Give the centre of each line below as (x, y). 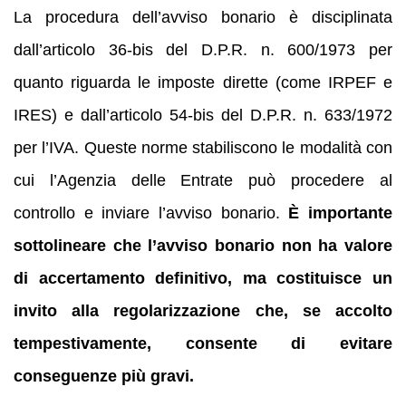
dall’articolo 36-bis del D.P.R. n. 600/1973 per (203, 49)
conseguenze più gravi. (104, 376)
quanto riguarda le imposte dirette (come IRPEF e (203, 82)
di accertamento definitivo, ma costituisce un (203, 278)
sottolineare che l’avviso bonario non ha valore (203, 245)
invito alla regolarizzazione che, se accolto (203, 310)
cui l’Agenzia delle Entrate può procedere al (203, 180)
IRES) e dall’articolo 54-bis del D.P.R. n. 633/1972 (203, 115)
